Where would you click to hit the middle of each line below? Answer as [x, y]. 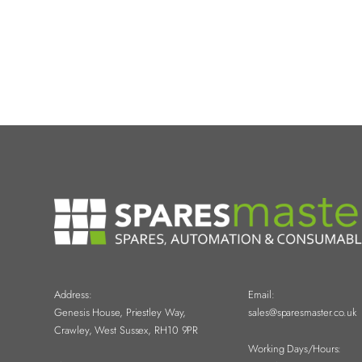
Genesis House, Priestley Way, [120, 313]
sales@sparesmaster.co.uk [302, 313]
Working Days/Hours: [295, 348]
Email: [261, 295]
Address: [73, 295]
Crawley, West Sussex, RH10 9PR [126, 330]
